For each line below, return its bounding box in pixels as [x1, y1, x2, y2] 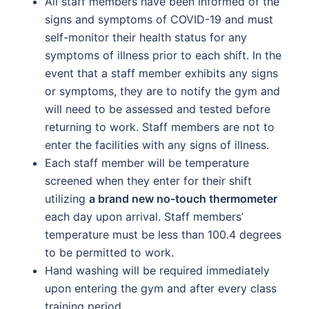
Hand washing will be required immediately [45, 263, 270, 277]
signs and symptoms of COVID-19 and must [45, 12, 273, 26]
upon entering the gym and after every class [45, 281, 277, 295]
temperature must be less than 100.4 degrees [45, 228, 281, 241]
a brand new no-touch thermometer [89, 192, 277, 206]
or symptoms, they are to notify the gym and [45, 84, 280, 98]
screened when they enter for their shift [45, 174, 252, 188]
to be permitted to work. [45, 246, 174, 259]
